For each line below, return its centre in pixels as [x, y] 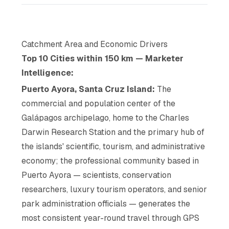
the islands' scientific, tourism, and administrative [113, 146]
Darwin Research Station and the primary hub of [113, 132]
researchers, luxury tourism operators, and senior [114, 189]
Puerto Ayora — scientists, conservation [97, 175]
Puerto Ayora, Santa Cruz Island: [88, 89]
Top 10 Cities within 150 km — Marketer [103, 58]
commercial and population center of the [99, 103]
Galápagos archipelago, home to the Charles [106, 118]
